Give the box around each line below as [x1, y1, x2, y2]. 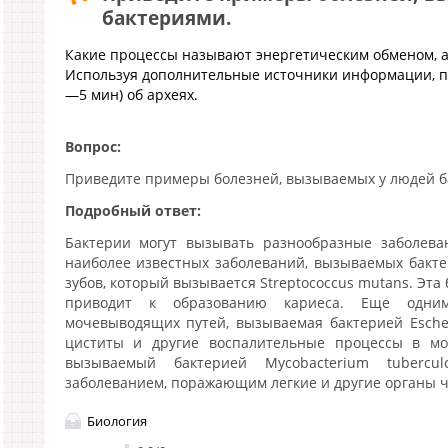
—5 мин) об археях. [64, 85, 198, 104]
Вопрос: [64, 137, 121, 156]
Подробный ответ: [64, 201, 201, 220]
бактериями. [101, 5, 231, 30]
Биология [86, 411, 147, 430]
